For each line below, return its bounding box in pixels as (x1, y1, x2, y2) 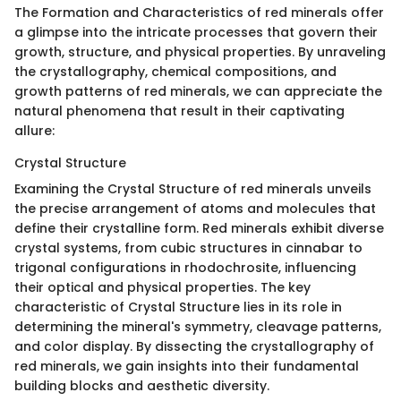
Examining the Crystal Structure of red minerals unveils (14, 180, 371, 199)
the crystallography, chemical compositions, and (14, 63, 337, 81)
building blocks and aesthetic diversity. (14, 377, 269, 396)
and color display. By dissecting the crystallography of (14, 337, 374, 356)
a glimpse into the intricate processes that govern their (14, 23, 378, 42)
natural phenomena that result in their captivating (14, 102, 345, 121)
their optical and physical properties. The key (14, 278, 311, 297)
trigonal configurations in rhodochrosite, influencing (14, 259, 356, 277)
